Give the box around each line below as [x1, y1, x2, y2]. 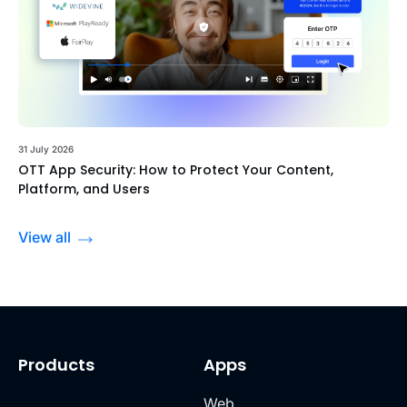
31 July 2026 [18, 144, 74, 155]
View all [18, 228, 71, 247]
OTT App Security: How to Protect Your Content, [18, 161, 333, 180]
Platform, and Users [18, 180, 150, 199]
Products [18, 353, 94, 377]
